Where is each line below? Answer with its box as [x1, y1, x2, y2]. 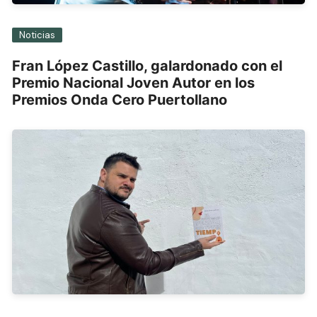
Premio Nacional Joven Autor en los [12, 74, 255, 92]
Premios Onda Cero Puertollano [12, 91, 228, 109]
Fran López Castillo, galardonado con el [12, 57, 283, 75]
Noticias [19, 29, 56, 42]
